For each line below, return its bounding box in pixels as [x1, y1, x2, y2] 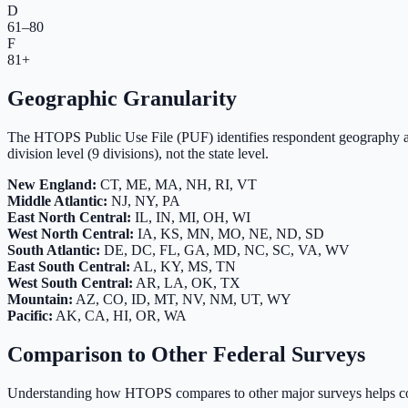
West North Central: [7, 225, 134, 241]
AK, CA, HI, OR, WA [53, 307, 187, 323]
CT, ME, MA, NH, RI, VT [97, 176, 257, 192]
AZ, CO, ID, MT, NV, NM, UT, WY [73, 291, 291, 307]
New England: [7, 176, 97, 192]
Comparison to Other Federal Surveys [7, 342, 365, 366]
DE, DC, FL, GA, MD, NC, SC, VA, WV [100, 241, 350, 258]
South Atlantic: [7, 241, 100, 258]
